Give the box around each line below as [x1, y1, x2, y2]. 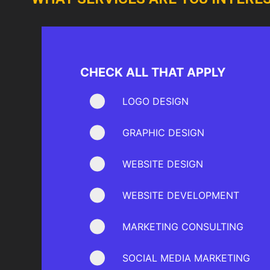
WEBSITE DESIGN [122, 157, 203, 170]
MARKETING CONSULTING [122, 220, 243, 233]
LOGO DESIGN [122, 95, 189, 107]
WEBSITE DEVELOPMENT [122, 189, 239, 201]
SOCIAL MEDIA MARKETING [122, 251, 250, 264]
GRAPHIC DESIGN [122, 126, 204, 139]
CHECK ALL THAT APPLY [80, 64, 225, 80]
